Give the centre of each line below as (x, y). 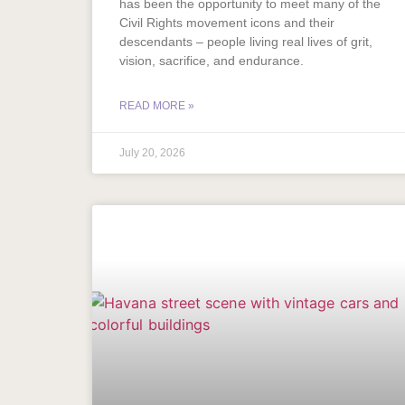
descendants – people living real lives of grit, (246, 42)
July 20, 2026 (152, 153)
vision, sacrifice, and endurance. (212, 61)
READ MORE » (157, 106)
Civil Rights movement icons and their (227, 23)
